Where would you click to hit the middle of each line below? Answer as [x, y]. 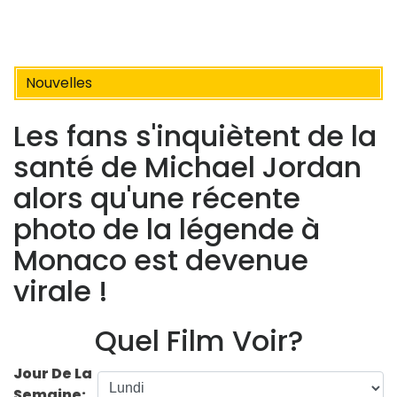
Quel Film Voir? [198, 341]
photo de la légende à [167, 229]
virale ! [61, 291]
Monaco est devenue [161, 260]
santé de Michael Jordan [187, 167]
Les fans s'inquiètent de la [195, 136]
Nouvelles [59, 83]
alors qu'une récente [157, 198]
